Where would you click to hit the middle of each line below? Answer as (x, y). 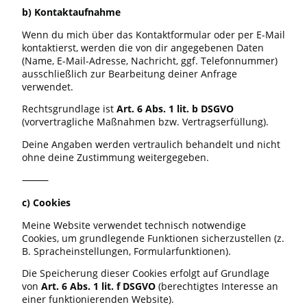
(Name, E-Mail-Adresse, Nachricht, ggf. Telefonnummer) (150, 60)
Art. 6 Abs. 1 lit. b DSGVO (175, 109)
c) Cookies (46, 202)
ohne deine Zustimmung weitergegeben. (115, 158)
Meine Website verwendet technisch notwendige (134, 225)
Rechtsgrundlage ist (69, 109)
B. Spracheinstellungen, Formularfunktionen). (126, 251)
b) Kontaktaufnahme (71, 12)
